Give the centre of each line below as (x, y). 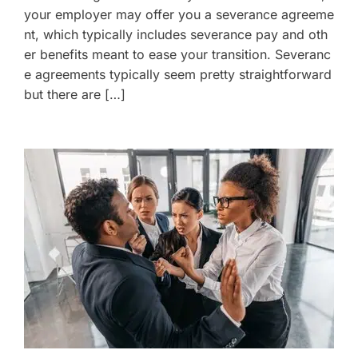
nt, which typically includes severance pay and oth (176, 34)
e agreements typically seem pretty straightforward (178, 74)
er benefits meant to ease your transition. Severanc (177, 54)
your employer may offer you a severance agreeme (179, 14)
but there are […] (75, 94)
